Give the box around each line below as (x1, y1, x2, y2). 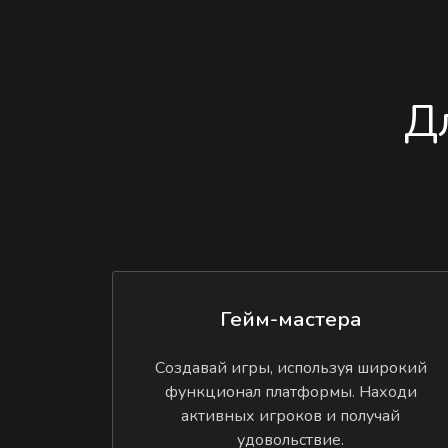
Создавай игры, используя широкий (154, 356, 427, 379)
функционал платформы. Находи (164, 380, 417, 403)
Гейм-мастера (219, 305, 362, 334)
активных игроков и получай (181, 404, 401, 427)
